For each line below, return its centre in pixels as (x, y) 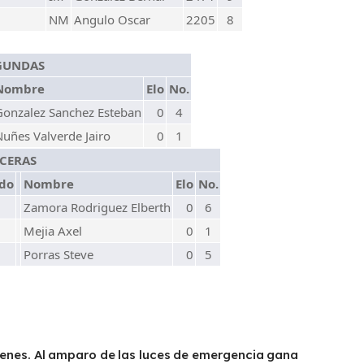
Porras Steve (58, 254)
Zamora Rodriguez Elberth (97, 207)
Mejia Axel (53, 231)
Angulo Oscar (112, 19)
